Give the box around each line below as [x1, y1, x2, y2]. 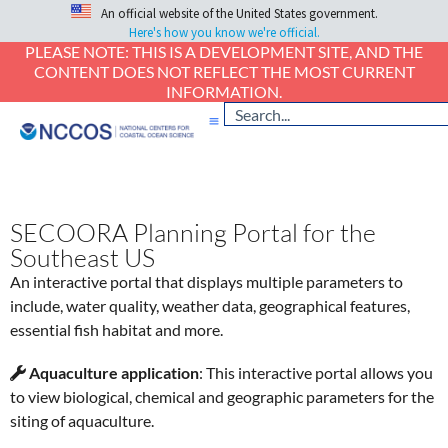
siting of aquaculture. [10, 411, 154, 431]
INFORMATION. [166, 82, 282, 102]
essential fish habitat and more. [10, 320, 223, 340]
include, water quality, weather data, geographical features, [10, 296, 410, 316]
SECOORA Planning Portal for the [10, 217, 376, 249]
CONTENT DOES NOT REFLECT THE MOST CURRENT [33, 62, 415, 82]
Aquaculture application [29, 363, 199, 383]
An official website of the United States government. [100, 5, 378, 23]
